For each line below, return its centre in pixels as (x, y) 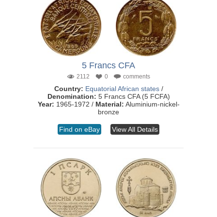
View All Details (135, 129)
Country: (69, 89)
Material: (109, 104)
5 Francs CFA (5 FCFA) (133, 96)
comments (137, 77)
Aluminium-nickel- (152, 104)
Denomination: (72, 96)
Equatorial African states (122, 89)
